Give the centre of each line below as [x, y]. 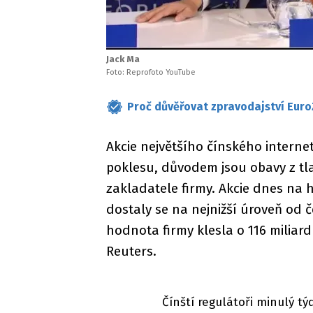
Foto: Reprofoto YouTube [151, 72]
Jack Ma [123, 59]
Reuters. [131, 251]
